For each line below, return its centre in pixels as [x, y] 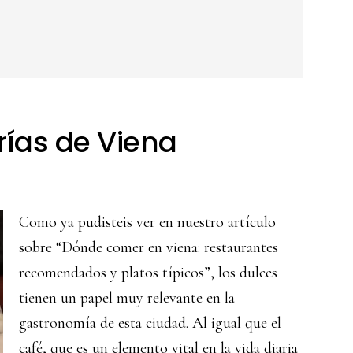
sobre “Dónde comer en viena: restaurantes [149, 247]
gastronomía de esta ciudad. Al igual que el [150, 323]
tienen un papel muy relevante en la [127, 298]
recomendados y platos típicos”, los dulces [148, 273]
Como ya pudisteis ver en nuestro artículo [147, 222]
